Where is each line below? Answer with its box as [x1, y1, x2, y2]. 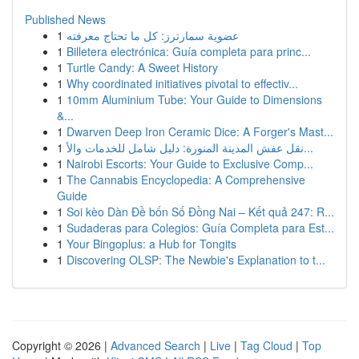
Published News [25, 11, 106, 27]
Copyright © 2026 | [12, 337, 111, 353]
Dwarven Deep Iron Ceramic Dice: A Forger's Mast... [67, 123, 333, 139]
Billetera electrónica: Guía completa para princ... [67, 43, 311, 59]
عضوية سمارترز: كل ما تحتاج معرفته [67, 27, 239, 43]
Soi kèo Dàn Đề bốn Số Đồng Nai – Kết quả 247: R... [67, 204, 334, 220]
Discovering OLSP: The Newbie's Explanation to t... [67, 252, 325, 268]
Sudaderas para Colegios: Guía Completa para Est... [67, 220, 334, 236]
